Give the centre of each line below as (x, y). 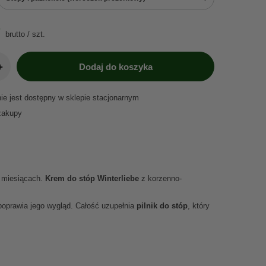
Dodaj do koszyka (115, 66)
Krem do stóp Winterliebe (92, 178)
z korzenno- (160, 178)
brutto (14, 34)
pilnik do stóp (162, 206)
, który (199, 206)
